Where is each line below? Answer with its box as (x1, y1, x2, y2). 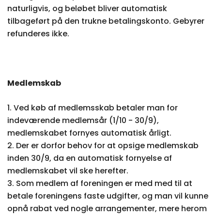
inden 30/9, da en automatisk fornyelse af (7, 153, 172, 164)
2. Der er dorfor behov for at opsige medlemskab (7, 140, 199, 151)
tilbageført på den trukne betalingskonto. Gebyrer (7, 15, 204, 27)
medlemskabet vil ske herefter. (7, 165, 128, 176)
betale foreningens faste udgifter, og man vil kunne (7, 190, 208, 201)
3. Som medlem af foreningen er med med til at (7, 178, 192, 189)
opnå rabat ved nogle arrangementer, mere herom (7, 203, 207, 214)
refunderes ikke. (7, 28, 69, 39)
